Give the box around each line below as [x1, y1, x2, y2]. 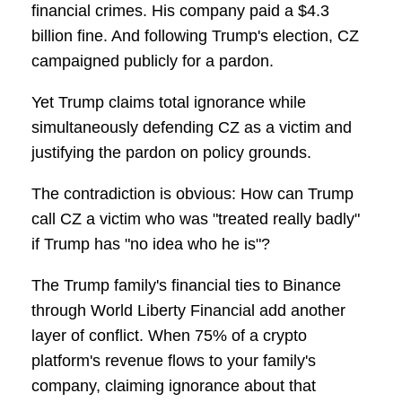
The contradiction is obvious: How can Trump [31, 185, 354, 204]
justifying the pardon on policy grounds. [31, 144, 311, 162]
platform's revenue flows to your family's [31, 352, 316, 371]
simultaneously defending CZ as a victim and [31, 118, 352, 137]
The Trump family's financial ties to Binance [31, 276, 341, 295]
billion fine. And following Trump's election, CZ [31, 27, 359, 46]
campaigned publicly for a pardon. [31, 52, 274, 71]
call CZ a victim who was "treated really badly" [31, 210, 360, 229]
